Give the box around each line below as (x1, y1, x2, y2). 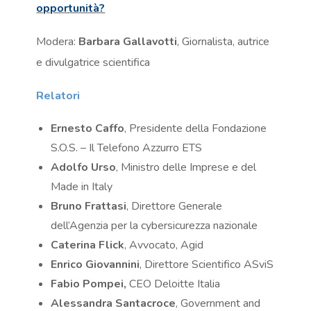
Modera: (36, 34, 76, 50)
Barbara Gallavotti (76, 34, 178, 50)
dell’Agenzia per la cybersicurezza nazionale (51, 218, 258, 234)
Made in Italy (51, 179, 113, 195)
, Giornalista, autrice (177, 34, 270, 50)
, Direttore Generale (126, 199, 223, 215)
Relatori (36, 88, 81, 104)
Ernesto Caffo (51, 121, 125, 137)
